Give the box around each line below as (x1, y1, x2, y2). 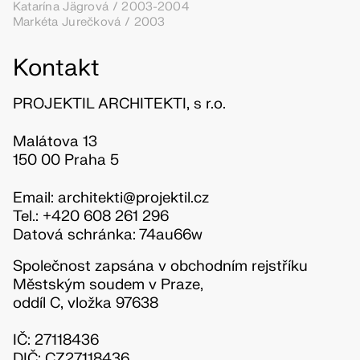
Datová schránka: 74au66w (12, 224, 202, 244)
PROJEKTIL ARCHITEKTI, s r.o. (12, 94, 226, 114)
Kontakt (12, 53, 100, 84)
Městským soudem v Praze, (12, 274, 203, 294)
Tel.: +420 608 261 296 (12, 206, 169, 226)
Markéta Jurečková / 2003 (12, 14, 166, 31)
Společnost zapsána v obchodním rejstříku (12, 256, 308, 276)
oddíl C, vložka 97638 (12, 292, 158, 313)
